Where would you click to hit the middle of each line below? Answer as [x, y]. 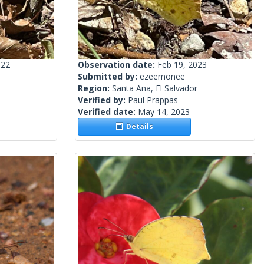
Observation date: [118, 65]
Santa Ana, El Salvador [155, 88]
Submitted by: [109, 77]
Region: [95, 88]
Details [138, 127]
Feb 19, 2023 [182, 65]
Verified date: [108, 112]
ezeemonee [162, 77]
